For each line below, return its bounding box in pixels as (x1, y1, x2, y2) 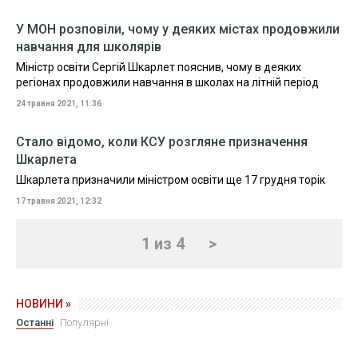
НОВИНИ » (16, 297, 71, 310)
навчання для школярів (16, 39, 161, 54)
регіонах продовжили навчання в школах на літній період (16, 76, 319, 89)
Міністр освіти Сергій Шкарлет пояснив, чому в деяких (16, 61, 301, 74)
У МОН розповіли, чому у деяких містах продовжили (16, 22, 340, 37)
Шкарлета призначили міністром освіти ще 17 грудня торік (16, 173, 325, 186)
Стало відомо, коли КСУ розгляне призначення (16, 134, 308, 149)
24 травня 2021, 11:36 (16, 99, 101, 108)
